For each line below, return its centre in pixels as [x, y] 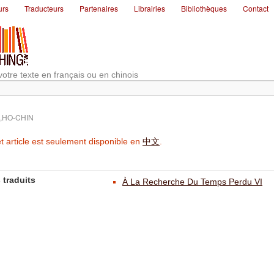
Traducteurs [44, 8]
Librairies [150, 8]
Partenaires [99, 8]
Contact [256, 8]
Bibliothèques [204, 8]
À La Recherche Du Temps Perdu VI [192, 182]
